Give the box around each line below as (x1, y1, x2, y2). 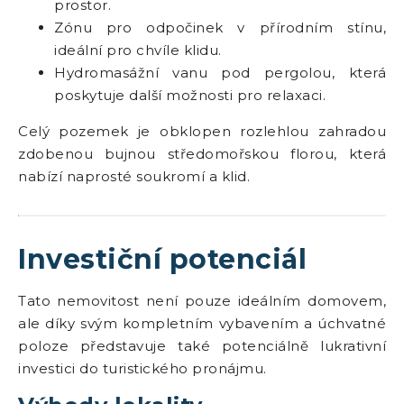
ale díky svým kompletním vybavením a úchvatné (18, 315, 386, 332)
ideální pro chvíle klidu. (54, 41, 222, 59)
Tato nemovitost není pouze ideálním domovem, (18, 292, 386, 309)
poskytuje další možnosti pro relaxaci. (54, 87, 326, 104)
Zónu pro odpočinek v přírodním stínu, (54, 19, 386, 36)
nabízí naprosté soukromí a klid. (18, 168, 250, 185)
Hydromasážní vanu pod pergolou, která (54, 64, 386, 81)
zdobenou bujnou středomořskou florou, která (18, 145, 386, 162)
